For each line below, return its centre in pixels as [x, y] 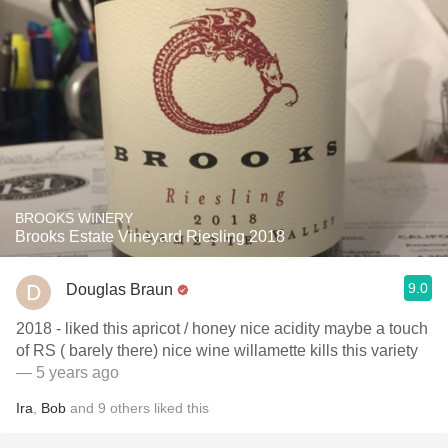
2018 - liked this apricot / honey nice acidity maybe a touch [222, 328]
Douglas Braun [119, 289]
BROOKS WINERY [74, 218]
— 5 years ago [67, 372]
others [130, 408]
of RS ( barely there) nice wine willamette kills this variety [217, 350]
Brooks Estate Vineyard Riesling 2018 [150, 236]
